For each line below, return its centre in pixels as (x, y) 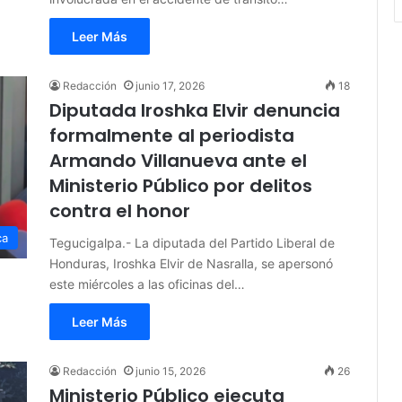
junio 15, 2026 (170, 371)
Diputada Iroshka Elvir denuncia (195, 111)
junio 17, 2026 (170, 86)
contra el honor (120, 211)
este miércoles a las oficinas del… (147, 284)
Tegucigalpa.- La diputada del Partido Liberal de (192, 243)
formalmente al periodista (172, 136)
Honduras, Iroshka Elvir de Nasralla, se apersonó (191, 264)
